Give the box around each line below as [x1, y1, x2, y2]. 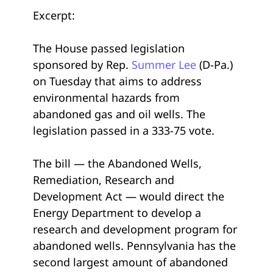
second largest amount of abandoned [33, 254, 228, 269]
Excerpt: [33, 7, 75, 23]
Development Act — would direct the [33, 188, 224, 204]
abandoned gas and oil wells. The [33, 106, 205, 121]
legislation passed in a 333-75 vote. [33, 122, 214, 138]
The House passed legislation [33, 40, 185, 55]
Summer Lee [132, 57, 199, 72]
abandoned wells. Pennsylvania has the [33, 238, 236, 253]
